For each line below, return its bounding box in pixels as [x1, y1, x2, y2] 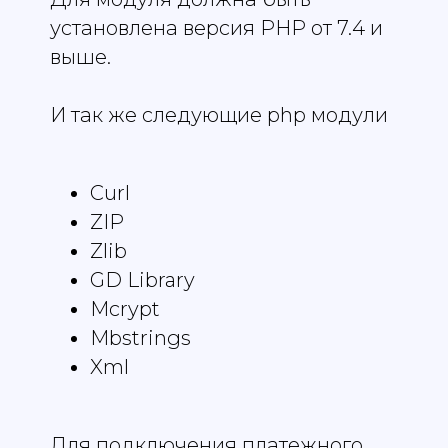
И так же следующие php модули [50, 103, 388, 128]
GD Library [90, 268, 195, 293]
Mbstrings [90, 326, 191, 351]
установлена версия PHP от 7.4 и [50, 16, 383, 41]
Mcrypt [90, 297, 160, 322]
